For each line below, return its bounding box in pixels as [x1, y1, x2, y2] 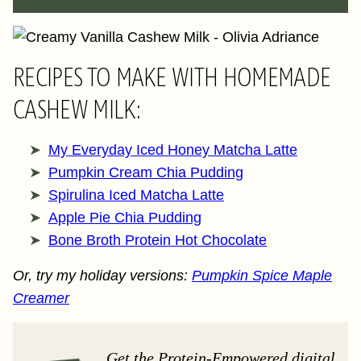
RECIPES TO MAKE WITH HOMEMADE [13, 61, 331, 93]
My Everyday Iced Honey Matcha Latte [48, 142, 297, 158]
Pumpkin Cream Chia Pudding [48, 164, 243, 180]
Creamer [13, 290, 69, 306]
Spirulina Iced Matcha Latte [48, 187, 224, 203]
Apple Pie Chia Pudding [48, 210, 201, 226]
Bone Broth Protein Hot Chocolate [48, 232, 267, 248]
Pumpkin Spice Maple [192, 268, 332, 284]
